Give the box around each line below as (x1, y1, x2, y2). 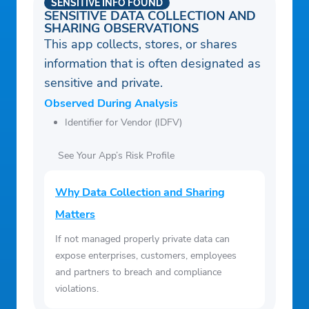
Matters (55, 207, 95, 223)
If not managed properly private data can (55, 232, 230, 246)
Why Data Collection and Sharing (55, 185, 225, 201)
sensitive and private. (44, 74, 163, 92)
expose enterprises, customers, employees (55, 249, 237, 263)
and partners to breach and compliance (55, 266, 221, 279)
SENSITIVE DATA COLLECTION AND (44, 8, 256, 25)
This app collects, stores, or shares (44, 36, 237, 53)
